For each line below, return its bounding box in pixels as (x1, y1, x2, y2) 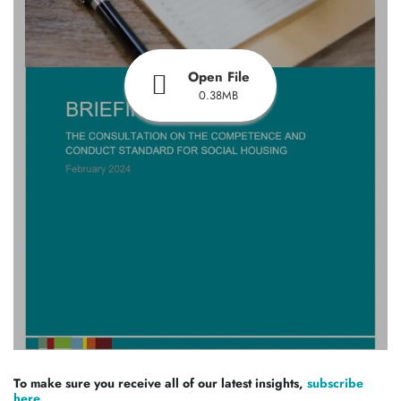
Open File (187, 66, 250, 87)
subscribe (307, 373, 363, 392)
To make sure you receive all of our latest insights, (13, 373, 307, 392)
